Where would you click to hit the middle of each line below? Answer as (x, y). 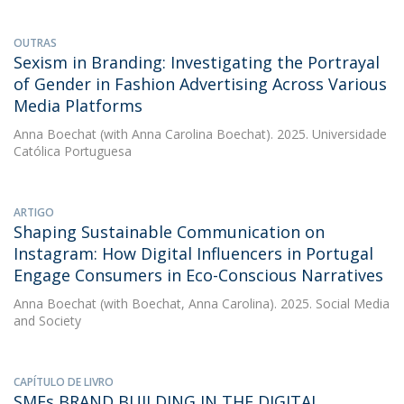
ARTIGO (34, 212)
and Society (47, 321)
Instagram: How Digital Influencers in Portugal (193, 253)
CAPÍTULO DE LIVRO (64, 382)
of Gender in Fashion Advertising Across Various (200, 84)
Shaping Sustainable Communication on (169, 232)
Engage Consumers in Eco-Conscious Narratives (198, 275)
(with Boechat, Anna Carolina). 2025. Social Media (243, 303)
